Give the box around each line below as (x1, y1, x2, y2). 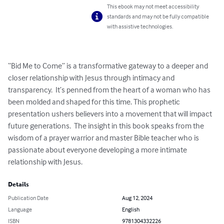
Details (8, 181, 29, 188)
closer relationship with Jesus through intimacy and (8, 72, 176, 83)
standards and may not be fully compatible (107, 12, 209, 20)
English (122, 205, 139, 213)
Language (8, 205, 32, 213)
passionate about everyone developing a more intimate (8, 144, 188, 155)
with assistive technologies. (107, 22, 173, 30)
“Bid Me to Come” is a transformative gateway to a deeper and (8, 60, 209, 71)
